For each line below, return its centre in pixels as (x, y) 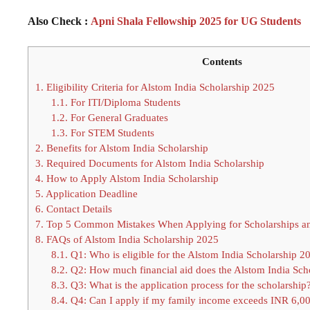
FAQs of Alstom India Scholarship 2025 (131, 239)
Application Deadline (91, 193)
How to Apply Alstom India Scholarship (131, 178)
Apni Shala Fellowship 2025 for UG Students (196, 21)
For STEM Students (111, 132)
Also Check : (59, 21)
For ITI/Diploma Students (124, 102)
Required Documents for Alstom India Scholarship (154, 163)
